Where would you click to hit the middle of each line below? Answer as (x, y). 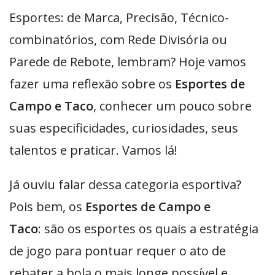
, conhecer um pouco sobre (172, 106)
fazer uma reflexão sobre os (92, 84)
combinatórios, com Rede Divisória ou (118, 40)
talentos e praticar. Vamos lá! (93, 150)
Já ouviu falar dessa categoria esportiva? (125, 184)
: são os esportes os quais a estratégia (148, 229)
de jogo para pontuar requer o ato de (118, 251)
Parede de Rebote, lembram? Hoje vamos (128, 62)
